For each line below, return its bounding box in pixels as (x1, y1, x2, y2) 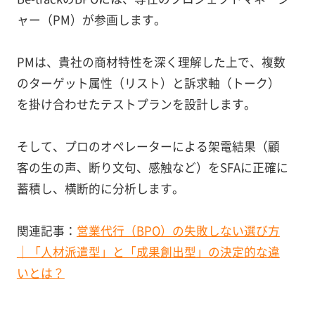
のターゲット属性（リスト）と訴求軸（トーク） (16, 75, 280, 92)
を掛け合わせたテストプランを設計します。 (16, 96, 256, 113)
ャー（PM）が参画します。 (16, 11, 166, 29)
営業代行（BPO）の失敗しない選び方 (76, 222, 280, 240)
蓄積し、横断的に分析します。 (16, 180, 184, 198)
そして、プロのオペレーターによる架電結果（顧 (16, 138, 280, 155)
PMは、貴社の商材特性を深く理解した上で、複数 (16, 53, 285, 71)
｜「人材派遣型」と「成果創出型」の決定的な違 (16, 243, 280, 261)
